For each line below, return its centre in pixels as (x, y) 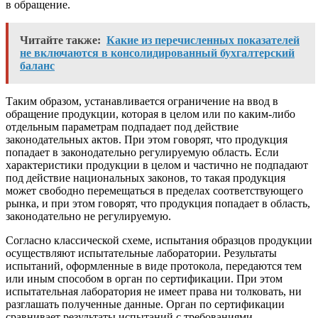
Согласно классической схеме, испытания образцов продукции (159, 241)
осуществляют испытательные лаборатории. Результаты (141, 253)
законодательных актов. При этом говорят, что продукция (147, 140)
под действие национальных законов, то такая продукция (146, 178)
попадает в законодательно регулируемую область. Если (142, 153)
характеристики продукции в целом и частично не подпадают (157, 165)
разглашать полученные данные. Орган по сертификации (145, 305)
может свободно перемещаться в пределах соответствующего (154, 191)
